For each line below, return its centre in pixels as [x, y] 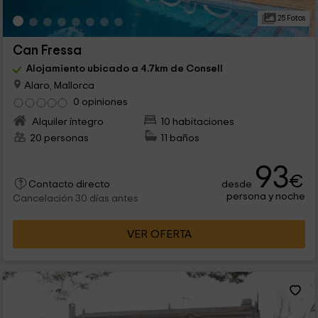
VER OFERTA [159, 235]
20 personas [59, 138]
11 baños [180, 138]
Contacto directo [69, 185]
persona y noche [266, 197]
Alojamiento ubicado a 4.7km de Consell [124, 69]
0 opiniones [100, 102]
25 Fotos [290, 18]
